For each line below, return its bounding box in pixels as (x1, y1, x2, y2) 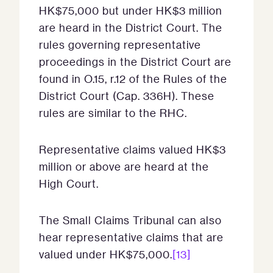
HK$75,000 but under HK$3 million (39, 4, 222, 17)
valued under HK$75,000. (39, 247, 172, 261)
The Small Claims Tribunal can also (39, 213, 222, 227)
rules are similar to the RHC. (39, 106, 187, 119)
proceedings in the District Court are (39, 55, 232, 68)
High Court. (39, 177, 99, 190)
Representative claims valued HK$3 (39, 143, 226, 156)
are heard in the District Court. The (39, 21, 222, 34)
